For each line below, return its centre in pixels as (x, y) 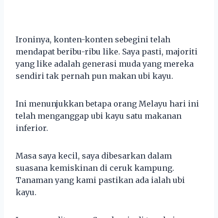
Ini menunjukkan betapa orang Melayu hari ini (107, 103)
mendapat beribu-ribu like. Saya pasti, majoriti (107, 51)
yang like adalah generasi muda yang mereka (105, 64)
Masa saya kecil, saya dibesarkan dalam (94, 155)
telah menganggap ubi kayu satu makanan (99, 116)
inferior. (32, 128)
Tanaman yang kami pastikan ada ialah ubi (100, 180)
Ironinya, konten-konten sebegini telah (93, 39)
